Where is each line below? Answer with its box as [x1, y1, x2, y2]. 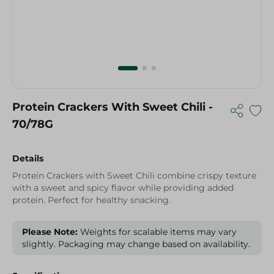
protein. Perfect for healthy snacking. [12, 194, 171, 206]
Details [12, 153, 43, 164]
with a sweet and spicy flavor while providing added [12, 182, 234, 193]
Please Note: [22, 226, 78, 237]
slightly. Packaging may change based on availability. [22, 239, 250, 250]
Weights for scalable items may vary [78, 226, 237, 237]
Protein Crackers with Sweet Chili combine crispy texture [12, 170, 256, 181]
